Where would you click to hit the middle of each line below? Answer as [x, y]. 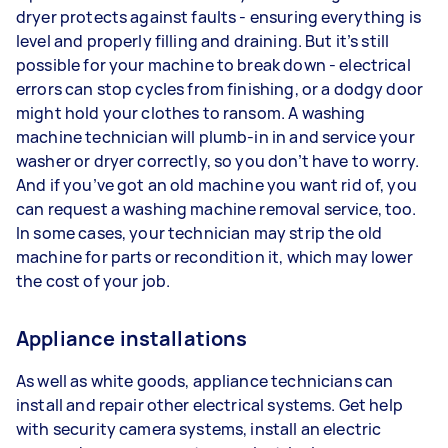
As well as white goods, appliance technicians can [205, 380]
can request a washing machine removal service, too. [216, 208]
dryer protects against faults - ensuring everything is [219, 16]
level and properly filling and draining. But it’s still [203, 40]
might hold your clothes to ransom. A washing [191, 112]
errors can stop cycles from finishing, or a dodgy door [220, 88]
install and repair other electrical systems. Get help [209, 404]
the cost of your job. [93, 280]
